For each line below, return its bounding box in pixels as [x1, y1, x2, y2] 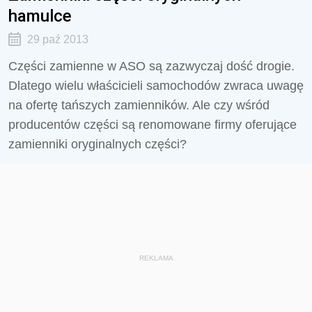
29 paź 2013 [26, 33, 88, 45]
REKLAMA [139, 254, 173, 262]
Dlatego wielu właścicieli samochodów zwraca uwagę [8, 79, 304, 93]
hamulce [8, 6, 72, 26]
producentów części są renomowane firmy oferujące [8, 118, 297, 132]
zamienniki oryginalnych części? [8, 137, 187, 151]
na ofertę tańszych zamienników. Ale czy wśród [8, 98, 270, 112]
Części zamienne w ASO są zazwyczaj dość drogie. [8, 59, 295, 73]
